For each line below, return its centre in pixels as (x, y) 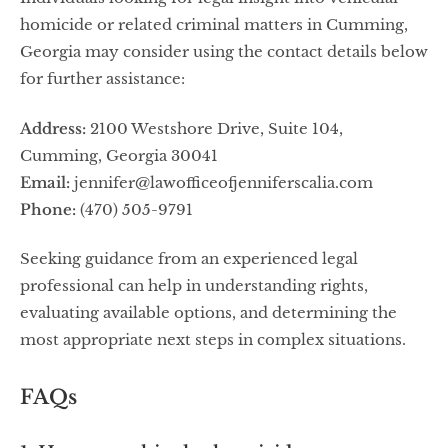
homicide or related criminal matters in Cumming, (214, 24)
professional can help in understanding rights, (194, 285)
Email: (45, 182)
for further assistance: (102, 78)
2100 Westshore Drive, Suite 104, (214, 128)
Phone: (48, 209)
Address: (53, 128)
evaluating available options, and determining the (208, 312)
